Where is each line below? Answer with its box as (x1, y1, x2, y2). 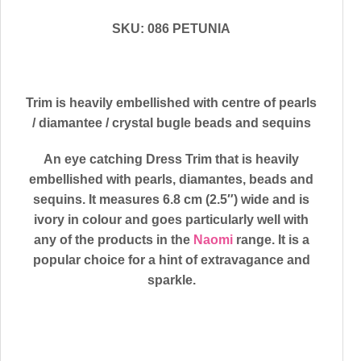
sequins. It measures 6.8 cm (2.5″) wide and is (33, 193, 310, 207)
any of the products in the (33, 233, 193, 247)
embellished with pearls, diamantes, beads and (29, 172, 314, 187)
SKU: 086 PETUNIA (112, 21, 231, 35)
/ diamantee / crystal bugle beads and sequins (31, 115, 311, 130)
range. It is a (235, 233, 309, 247)
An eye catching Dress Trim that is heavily (44, 152, 300, 167)
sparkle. (147, 273, 196, 288)
